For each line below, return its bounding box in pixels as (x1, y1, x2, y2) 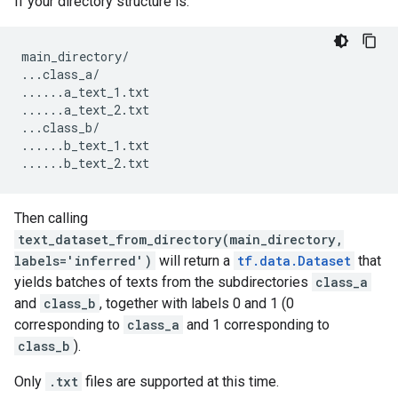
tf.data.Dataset (237, 252, 351, 269)
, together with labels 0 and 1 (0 (99, 295, 294, 312)
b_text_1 (64, 137, 121, 154)
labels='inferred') (14, 252, 152, 269)
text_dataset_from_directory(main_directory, (18, 231, 344, 248)
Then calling (14, 210, 88, 227)
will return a (155, 252, 234, 269)
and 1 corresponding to (183, 316, 330, 333)
